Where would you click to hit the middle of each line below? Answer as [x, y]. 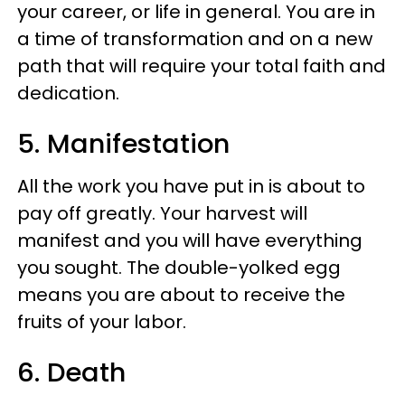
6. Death [71, 372]
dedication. [68, 93]
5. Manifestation [123, 143]
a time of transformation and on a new [195, 38]
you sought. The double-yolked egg [179, 267]
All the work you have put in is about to [191, 186]
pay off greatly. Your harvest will [162, 213]
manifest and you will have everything [190, 240]
